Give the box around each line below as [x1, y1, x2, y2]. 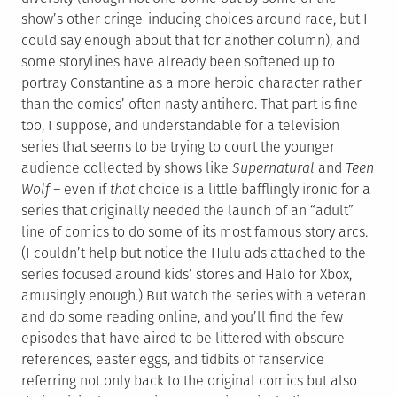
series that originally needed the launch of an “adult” [21, 202, 354, 220]
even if [60, 181, 110, 198]
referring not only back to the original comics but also [21, 372, 357, 390]
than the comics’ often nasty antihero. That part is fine [21, 96, 358, 113]
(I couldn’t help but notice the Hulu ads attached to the [21, 245, 366, 262]
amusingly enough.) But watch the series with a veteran [21, 287, 366, 305]
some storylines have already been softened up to [21, 53, 335, 71]
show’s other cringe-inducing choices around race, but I [21, 11, 368, 28]
